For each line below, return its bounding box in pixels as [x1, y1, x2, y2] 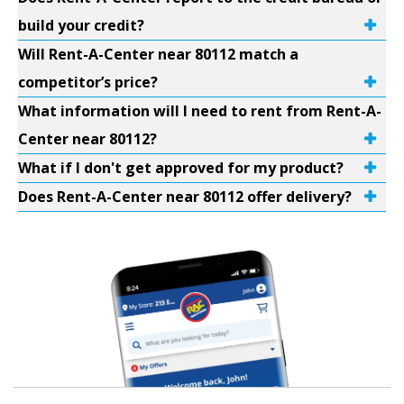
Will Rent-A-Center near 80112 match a [18, 44, 298, 64]
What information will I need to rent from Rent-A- [18, 101, 381, 121]
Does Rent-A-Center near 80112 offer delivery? [18, 187, 352, 207]
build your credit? [18, 15, 144, 35]
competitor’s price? [18, 72, 158, 92]
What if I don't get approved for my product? [18, 158, 344, 178]
